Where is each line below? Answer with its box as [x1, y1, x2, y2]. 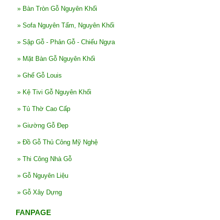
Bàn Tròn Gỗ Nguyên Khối [22, 4, 97, 12]
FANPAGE [15, 208, 51, 217]
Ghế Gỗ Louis [22, 71, 62, 79]
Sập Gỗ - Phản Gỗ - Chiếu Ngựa [22, 38, 115, 46]
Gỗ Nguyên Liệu [22, 171, 68, 179]
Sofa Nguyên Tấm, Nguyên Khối [22, 21, 114, 29]
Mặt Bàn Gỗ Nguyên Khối [22, 55, 95, 62]
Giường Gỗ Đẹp [22, 121, 68, 129]
